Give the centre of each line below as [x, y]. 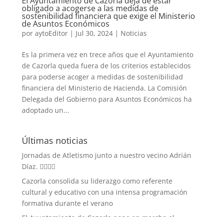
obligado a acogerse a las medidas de [90, 8]
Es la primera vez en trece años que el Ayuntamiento [107, 54]
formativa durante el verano [67, 203]
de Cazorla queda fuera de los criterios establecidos [106, 65]
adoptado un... [45, 110]
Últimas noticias [54, 140]
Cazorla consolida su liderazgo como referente [97, 181]
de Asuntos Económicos [65, 23]
